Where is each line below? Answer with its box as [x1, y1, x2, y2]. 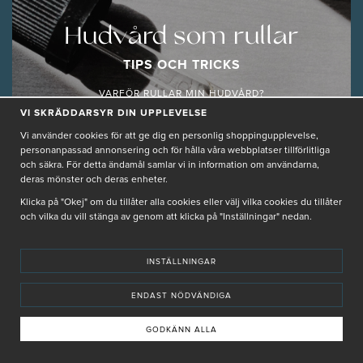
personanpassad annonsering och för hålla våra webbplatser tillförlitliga [20, 146, 330, 156]
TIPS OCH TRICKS [122, 58, 241, 71]
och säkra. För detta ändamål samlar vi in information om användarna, [20, 160, 319, 171]
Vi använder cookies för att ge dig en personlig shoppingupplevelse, [20, 131, 318, 142]
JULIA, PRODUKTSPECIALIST [117, 252, 246, 261]
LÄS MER [159, 124, 204, 135]
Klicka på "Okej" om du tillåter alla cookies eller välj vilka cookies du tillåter [20, 198, 342, 208]
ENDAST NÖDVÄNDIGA [131, 292, 232, 301]
